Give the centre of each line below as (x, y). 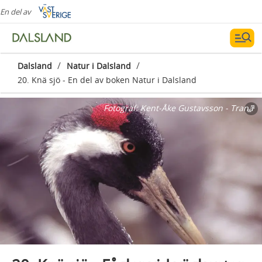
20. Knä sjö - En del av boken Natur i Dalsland (107, 80)
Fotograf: (122, 108)
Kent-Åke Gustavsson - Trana (197, 108)
